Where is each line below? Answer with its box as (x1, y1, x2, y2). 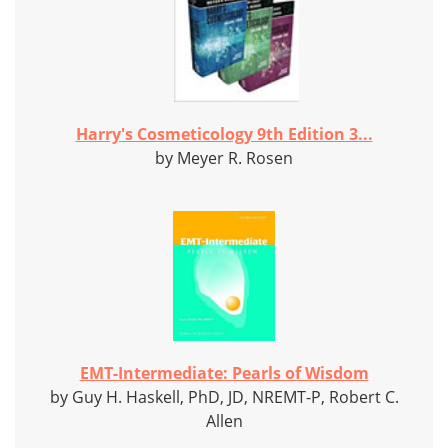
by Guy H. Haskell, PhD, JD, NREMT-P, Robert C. (49, 386, 399, 409)
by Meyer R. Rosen (155, 147, 293, 170)
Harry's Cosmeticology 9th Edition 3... (75, 123, 373, 146)
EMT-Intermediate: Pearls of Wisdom (79, 362, 369, 385)
